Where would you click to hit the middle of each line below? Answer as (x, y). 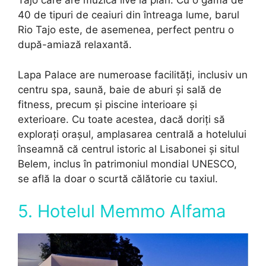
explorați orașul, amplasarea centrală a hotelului (132, 134)
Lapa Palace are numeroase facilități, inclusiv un (133, 75)
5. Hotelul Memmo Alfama (122, 211)
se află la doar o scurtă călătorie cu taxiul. (118, 178)
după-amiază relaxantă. (75, 45)
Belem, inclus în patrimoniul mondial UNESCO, (127, 164)
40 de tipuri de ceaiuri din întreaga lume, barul (129, 15)
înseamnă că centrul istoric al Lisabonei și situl (129, 149)
